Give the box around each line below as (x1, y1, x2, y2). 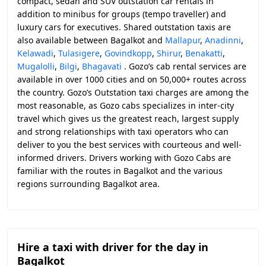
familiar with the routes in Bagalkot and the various (17, 165, 223, 176)
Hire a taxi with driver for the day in (17, 240, 208, 254)
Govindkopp (104, 47, 152, 59)
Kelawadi (17, 47, 53, 59)
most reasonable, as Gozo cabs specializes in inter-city (17, 100, 234, 111)
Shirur (157, 47, 180, 59)
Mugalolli (17, 61, 55, 72)
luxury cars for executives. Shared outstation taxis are (17, 21, 231, 33)
